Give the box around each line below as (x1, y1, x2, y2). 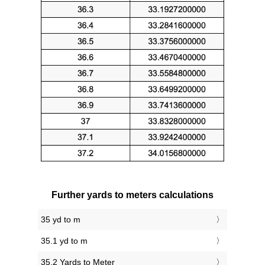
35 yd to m (41, 215, 80, 225)
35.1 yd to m (41, 236, 88, 246)
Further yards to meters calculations (51, 190, 214, 201)
